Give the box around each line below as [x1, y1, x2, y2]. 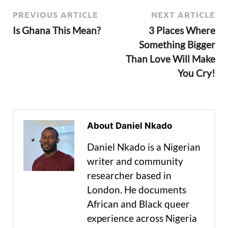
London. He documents [87, 184, 186, 196]
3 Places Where [149, 24, 215, 37]
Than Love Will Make [126, 53, 215, 65]
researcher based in [87, 169, 172, 182]
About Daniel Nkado [87, 121, 172, 131]
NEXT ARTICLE [151, 9, 215, 20]
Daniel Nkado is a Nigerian [87, 141, 201, 153]
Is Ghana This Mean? [13, 24, 101, 37]
